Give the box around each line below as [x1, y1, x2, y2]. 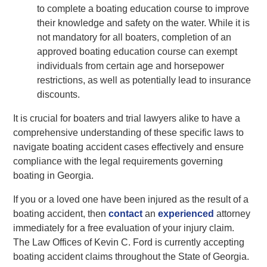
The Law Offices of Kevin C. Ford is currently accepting [13, 237, 245, 247]
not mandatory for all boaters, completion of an [37, 32, 232, 42]
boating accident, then [13, 208, 109, 219]
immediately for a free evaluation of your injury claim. [13, 222, 237, 233]
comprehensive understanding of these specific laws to [13, 127, 244, 138]
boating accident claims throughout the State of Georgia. [13, 251, 250, 262]
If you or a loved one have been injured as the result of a [13, 194, 249, 204]
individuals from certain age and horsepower [37, 60, 225, 71]
